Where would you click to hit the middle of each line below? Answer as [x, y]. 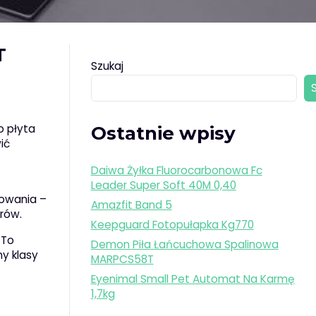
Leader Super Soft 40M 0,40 [163, 186]
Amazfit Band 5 [131, 205]
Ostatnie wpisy [163, 134]
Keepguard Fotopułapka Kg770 [172, 225]
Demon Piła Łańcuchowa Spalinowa [184, 245]
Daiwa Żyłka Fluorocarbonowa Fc [176, 171]
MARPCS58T [122, 260]
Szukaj [107, 66]
